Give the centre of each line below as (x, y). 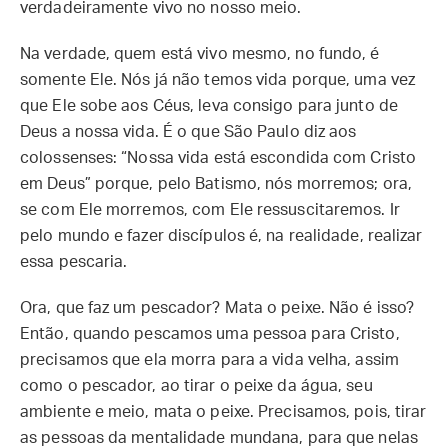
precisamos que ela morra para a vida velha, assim (209, 360)
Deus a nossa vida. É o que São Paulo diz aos (188, 132)
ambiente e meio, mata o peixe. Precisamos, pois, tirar (223, 412)
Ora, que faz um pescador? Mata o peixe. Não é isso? (217, 308)
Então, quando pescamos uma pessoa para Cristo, (210, 334)
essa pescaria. (74, 262)
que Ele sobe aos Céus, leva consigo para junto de (209, 106)
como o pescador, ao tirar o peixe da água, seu (196, 386)
